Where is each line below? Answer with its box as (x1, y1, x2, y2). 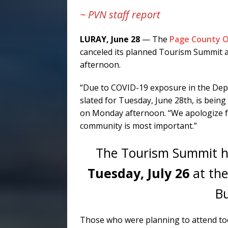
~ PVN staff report (80, 8, 160, 22)
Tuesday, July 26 (87, 164, 189, 182)
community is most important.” (80, 120, 197, 132)
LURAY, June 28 (80, 34, 140, 45)
